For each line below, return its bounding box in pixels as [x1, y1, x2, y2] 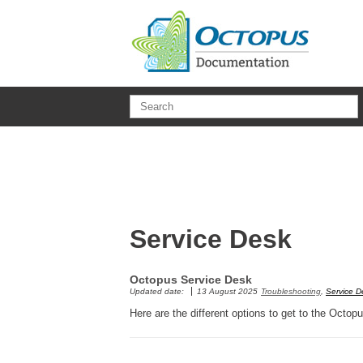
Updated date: [130, 287, 186, 297]
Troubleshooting [261, 287, 321, 297]
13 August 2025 [197, 287, 258, 297]
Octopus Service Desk [130, 272, 252, 286]
